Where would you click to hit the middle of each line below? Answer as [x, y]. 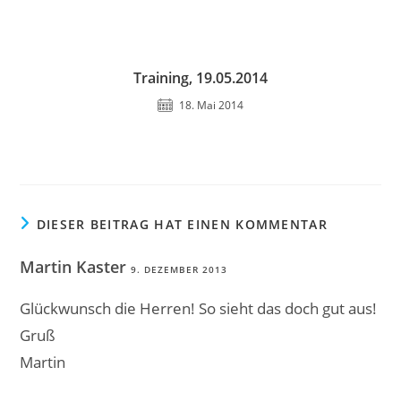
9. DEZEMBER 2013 [179, 269]
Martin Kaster [76, 267]
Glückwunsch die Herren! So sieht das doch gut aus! [199, 308]
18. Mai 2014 [211, 105]
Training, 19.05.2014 [200, 78]
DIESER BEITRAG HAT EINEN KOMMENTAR [182, 224]
